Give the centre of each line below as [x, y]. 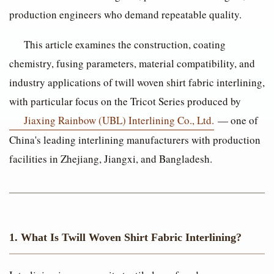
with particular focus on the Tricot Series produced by [127, 102]
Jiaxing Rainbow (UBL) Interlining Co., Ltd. [119, 120]
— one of [236, 120]
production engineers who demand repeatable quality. [125, 15]
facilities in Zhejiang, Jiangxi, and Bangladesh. [111, 159]
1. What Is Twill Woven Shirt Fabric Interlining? [125, 238]
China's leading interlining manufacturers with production [135, 140]
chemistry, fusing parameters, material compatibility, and [132, 64]
